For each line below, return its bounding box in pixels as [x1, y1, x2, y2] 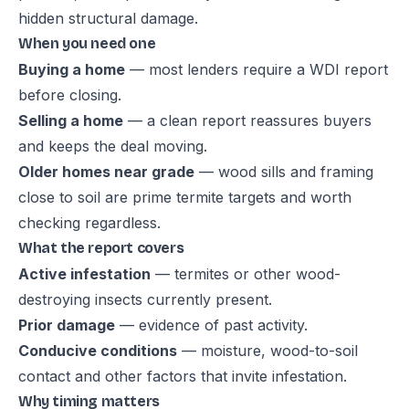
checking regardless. [18, 214, 161, 232]
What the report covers [18, 239, 184, 257]
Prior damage [18, 316, 115, 334]
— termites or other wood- [151, 265, 341, 283]
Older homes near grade [18, 163, 194, 181]
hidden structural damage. [18, 9, 198, 27]
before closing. [18, 86, 121, 104]
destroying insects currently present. [18, 290, 272, 309]
